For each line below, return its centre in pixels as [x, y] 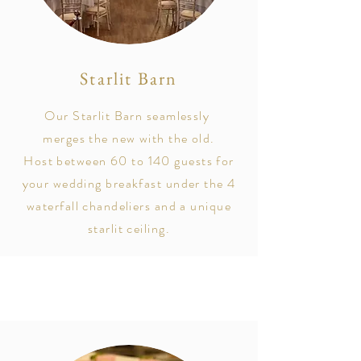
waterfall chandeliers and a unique [129, 206]
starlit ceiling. [129, 228]
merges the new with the [117, 138]
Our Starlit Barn [95, 116]
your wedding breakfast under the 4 [129, 183]
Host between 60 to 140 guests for [129, 161]
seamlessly [180, 116]
